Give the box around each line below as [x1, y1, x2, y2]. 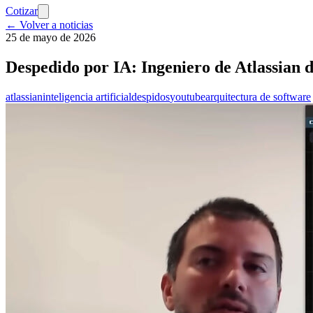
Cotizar [6, 5, 38, 17]
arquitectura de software [205, 90, 311, 103]
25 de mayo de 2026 [6, 31, 96, 43]
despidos [131, 90, 170, 103]
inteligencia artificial [43, 90, 131, 103]
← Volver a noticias [6, 19, 93, 31]
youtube [170, 90, 205, 103]
